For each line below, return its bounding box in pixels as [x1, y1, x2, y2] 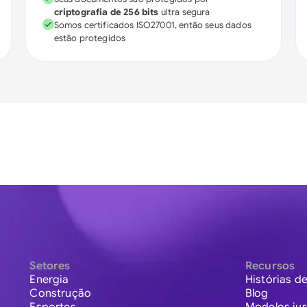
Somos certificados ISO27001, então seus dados [53, 19, 251, 31]
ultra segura [158, 6, 210, 18]
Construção [29, 286, 91, 301]
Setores [29, 259, 71, 273]
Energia [29, 273, 69, 287]
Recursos [245, 259, 295, 273]
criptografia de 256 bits [53, 6, 159, 18]
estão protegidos [53, 32, 126, 44]
